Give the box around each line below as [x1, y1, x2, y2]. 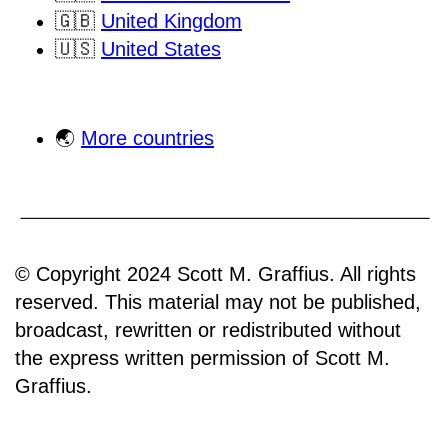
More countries [81, 127, 214, 150]
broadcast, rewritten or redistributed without [15, 318, 401, 341]
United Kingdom [101, 10, 242, 33]
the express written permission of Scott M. [15, 346, 390, 369]
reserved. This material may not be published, [15, 290, 421, 313]
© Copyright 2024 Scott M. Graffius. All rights [15, 262, 416, 285]
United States [101, 38, 221, 61]
